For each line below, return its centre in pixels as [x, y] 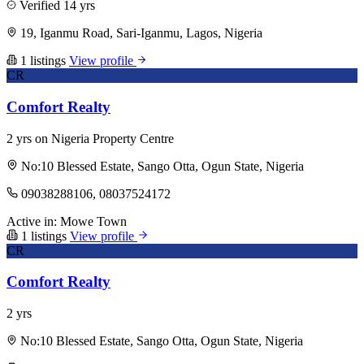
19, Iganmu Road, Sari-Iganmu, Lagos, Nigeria [141, 33]
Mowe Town [93, 221]
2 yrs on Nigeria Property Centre [90, 138]
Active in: [32, 221]
